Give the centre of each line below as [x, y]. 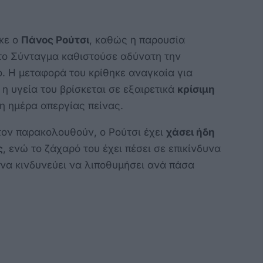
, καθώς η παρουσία [137, 40]
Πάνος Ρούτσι [55, 40]
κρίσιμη [196, 89]
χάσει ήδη [190, 132]
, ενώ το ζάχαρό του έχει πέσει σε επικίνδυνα [112, 149]
